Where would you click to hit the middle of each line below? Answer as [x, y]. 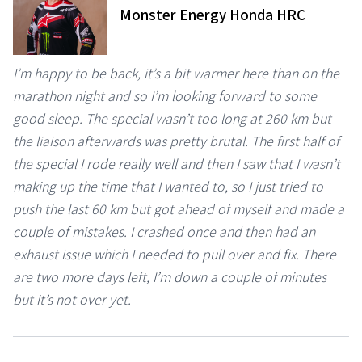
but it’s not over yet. [72, 299]
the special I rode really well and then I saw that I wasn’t [177, 164]
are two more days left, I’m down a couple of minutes [170, 277]
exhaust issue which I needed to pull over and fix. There [175, 254]
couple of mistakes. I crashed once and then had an [164, 232]
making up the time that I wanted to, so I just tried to [168, 186]
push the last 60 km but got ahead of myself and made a [179, 209]
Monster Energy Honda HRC [213, 15]
